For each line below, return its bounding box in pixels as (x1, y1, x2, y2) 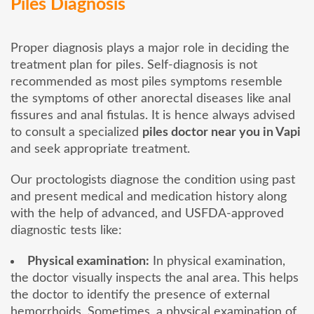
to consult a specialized (11, 125, 142, 139)
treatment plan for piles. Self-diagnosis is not (11, 58, 257, 71)
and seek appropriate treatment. (11, 142, 190, 156)
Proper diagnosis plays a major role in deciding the (11, 41, 289, 55)
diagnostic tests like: (11, 224, 122, 237)
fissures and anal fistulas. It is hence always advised (11, 109, 295, 122)
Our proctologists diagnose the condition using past (11, 173, 295, 186)
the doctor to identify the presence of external (11, 288, 270, 301)
